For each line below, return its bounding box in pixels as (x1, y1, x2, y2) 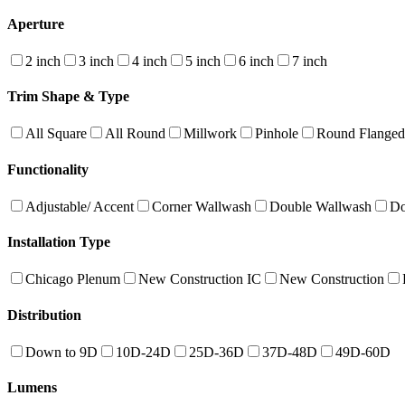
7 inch (292, 52, 327, 69)
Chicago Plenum (25, 271, 120, 287)
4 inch (132, 52, 167, 69)
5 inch (185, 52, 221, 69)
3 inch (79, 52, 114, 69)
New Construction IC (138, 271, 261, 287)
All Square (25, 126, 87, 142)
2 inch (25, 52, 61, 69)
